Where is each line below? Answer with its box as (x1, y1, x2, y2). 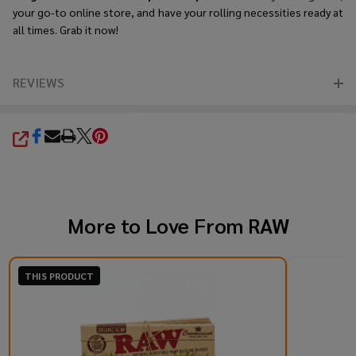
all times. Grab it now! (13, 21, 118, 37)
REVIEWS (13, 73, 64, 91)
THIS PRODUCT (24, 269, 94, 282)
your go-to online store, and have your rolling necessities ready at (13, 4, 343, 19)
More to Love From (67, 211, 248, 238)
